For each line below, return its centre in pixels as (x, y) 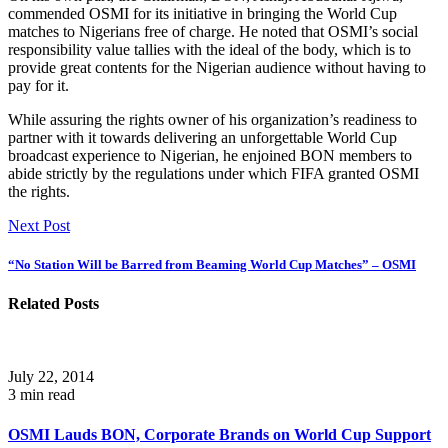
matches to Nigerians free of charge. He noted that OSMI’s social (213, 31)
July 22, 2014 (51, 377)
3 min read (41, 395)
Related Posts (53, 304)
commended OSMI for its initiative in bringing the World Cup (202, 13)
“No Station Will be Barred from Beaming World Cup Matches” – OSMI (212, 265)
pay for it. (38, 85)
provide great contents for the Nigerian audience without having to (217, 67)
